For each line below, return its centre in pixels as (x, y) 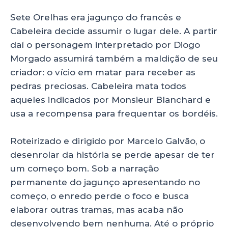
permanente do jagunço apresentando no (105, 182)
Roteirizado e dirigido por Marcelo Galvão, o (108, 141)
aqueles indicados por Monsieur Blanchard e (110, 100)
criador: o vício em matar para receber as (103, 73)
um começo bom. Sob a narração (84, 169)
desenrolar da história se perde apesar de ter (112, 155)
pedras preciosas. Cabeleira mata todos (98, 86)
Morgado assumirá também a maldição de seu (114, 59)
